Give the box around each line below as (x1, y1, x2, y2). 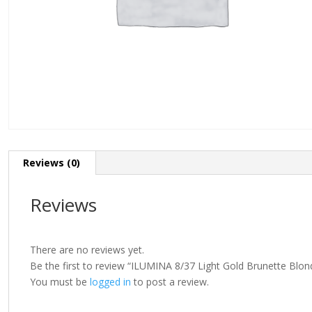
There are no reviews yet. (30, 243, 144, 257)
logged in (90, 275, 131, 289)
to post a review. (131, 275, 209, 289)
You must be (30, 275, 90, 289)
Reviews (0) (23, 156, 80, 170)
